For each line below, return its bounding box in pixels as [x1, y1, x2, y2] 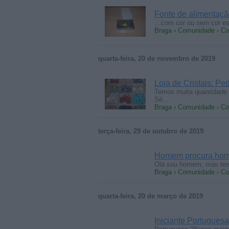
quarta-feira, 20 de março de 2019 [98, 192, 203, 200]
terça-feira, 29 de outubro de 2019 [98, 127, 203, 135]
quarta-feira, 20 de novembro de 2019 [98, 55, 215, 62]
